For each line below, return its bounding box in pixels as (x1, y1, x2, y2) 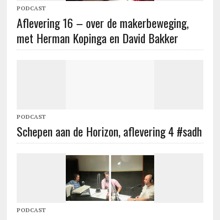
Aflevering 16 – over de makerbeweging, (16, 13, 189, 31)
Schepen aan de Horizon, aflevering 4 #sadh (16, 122, 202, 140)
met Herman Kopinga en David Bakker (16, 28, 178, 47)
